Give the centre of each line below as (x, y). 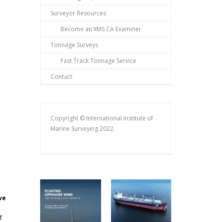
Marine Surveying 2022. (83, 129)
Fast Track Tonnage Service (98, 61)
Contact (61, 77)
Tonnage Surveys (74, 45)
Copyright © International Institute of (102, 118)
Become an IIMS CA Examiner (101, 29)
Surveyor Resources (78, 13)
